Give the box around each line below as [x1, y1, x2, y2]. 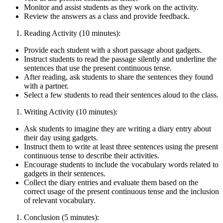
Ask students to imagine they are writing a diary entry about [24, 124, 211, 133]
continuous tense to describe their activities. [24, 151, 159, 160]
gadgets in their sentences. [24, 169, 106, 178]
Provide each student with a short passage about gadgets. [24, 45, 202, 54]
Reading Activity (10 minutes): [24, 28, 120, 37]
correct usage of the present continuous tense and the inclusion [24, 187, 219, 196]
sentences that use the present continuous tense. [24, 63, 172, 72]
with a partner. [24, 81, 69, 90]
